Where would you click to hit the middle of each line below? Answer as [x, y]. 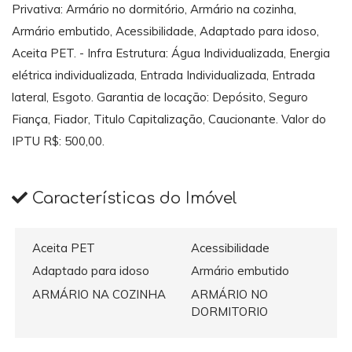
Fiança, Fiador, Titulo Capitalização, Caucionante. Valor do [169, 119]
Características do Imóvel [132, 199]
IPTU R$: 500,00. [60, 141]
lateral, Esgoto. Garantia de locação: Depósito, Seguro [160, 97]
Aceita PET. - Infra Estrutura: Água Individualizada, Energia [171, 53]
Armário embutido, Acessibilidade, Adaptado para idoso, [165, 31]
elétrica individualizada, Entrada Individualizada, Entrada [163, 75]
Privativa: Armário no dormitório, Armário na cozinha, [154, 9]
